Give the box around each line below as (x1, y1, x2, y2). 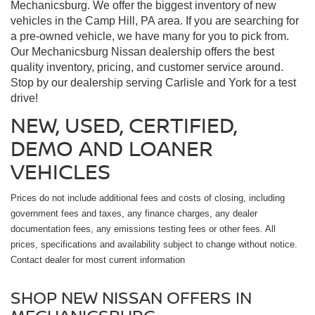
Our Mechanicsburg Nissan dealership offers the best (11, 45, 274, 58)
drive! (11, 91, 38, 104)
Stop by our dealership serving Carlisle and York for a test (11, 76, 296, 89)
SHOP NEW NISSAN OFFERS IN (11, 285, 252, 309)
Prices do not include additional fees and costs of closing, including (11, 192, 285, 203)
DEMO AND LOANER (11, 133, 213, 162)
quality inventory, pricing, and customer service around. (11, 60, 283, 73)
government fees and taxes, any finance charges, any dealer (11, 207, 257, 219)
